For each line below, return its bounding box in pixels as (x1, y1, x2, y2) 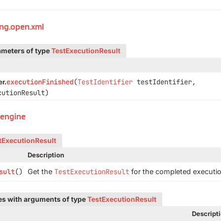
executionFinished (6, 77, 74, 86)
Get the (27, 167, 54, 176)
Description (27, 151, 64, 159)
